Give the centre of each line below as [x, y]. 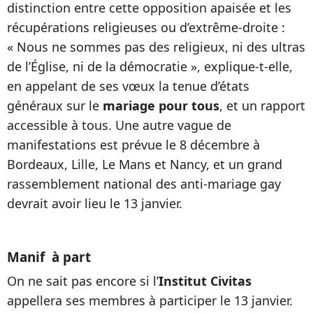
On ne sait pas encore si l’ [83, 281]
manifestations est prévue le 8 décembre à [133, 145]
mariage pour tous [161, 105]
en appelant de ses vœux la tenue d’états [128, 86]
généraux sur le [55, 105]
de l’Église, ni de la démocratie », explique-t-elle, [150, 66]
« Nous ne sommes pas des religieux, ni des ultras [156, 47]
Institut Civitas [205, 281]
